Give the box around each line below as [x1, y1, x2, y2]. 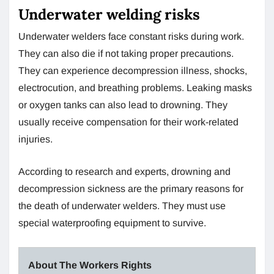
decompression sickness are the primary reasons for [18, 183, 243, 194]
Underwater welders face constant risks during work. [18, 31, 244, 42]
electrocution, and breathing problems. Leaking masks [18, 82, 252, 93]
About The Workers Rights [28, 259, 152, 270]
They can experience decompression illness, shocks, [18, 65, 247, 76]
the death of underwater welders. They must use [18, 200, 226, 211]
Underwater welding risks [18, 4, 200, 24]
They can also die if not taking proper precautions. [18, 48, 234, 59]
